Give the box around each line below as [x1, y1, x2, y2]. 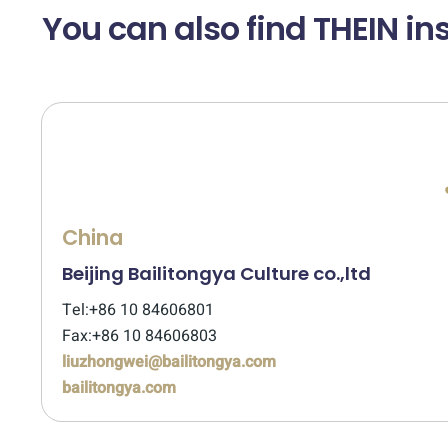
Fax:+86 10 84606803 [62, 324, 217, 348]
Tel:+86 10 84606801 [62, 298, 214, 322]
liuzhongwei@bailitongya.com [62, 350, 276, 374]
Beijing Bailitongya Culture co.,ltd [62, 261, 371, 286]
